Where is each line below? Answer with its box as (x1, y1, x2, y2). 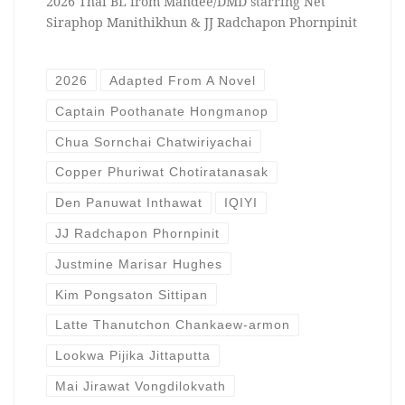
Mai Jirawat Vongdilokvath (54, 379, 226, 394)
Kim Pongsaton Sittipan (54, 287, 208, 302)
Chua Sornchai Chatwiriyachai (54, 134, 252, 149)
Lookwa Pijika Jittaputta (54, 348, 211, 363)
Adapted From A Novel (109, 72, 257, 88)
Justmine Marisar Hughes (54, 256, 222, 271)
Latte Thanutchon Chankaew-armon (54, 317, 290, 333)
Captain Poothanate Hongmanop (54, 103, 268, 118)
